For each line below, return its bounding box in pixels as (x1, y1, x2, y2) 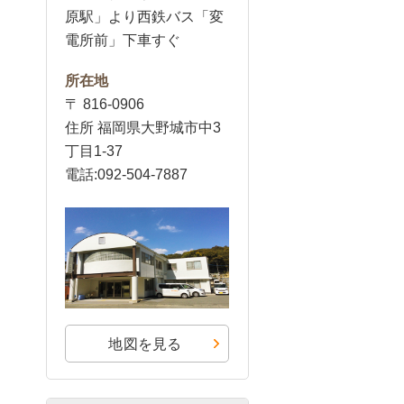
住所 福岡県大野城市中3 (65, 120, 221, 135)
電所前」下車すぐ (65, 32, 180, 48)
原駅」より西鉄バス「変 (65, 9, 224, 24)
